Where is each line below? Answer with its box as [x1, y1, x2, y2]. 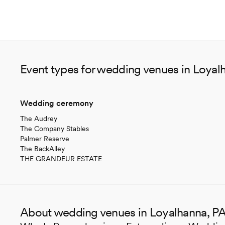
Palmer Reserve [20, 134, 69, 143]
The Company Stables [20, 124, 89, 133]
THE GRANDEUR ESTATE [20, 154, 102, 163]
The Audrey [20, 114, 57, 123]
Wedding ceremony [20, 98, 93, 108]
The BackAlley [20, 144, 65, 153]
